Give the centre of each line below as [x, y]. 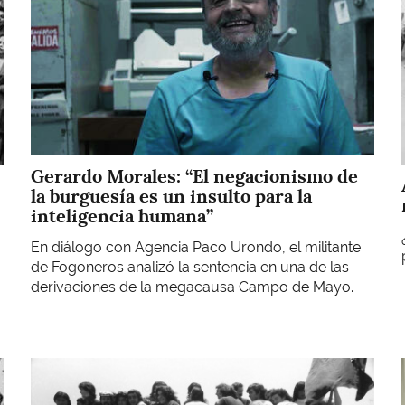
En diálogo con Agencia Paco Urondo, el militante [196, 247]
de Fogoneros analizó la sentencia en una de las [190, 267]
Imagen [55, 367]
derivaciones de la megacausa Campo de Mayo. [192, 287]
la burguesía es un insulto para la [171, 197]
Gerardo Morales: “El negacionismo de [194, 177]
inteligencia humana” [122, 217]
